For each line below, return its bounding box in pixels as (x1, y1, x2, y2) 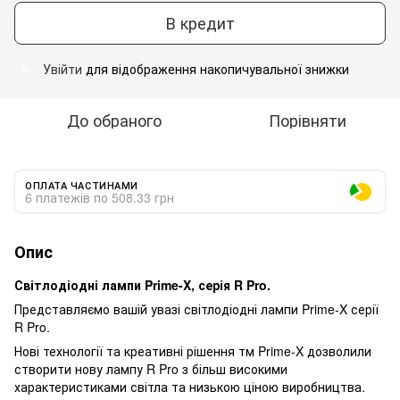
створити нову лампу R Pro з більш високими (14, 359, 287, 378)
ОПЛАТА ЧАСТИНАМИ (25, 177, 138, 192)
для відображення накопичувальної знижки (82, 59, 349, 78)
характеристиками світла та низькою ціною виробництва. (14, 377, 365, 396)
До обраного (67, 107, 162, 131)
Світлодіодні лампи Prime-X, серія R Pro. (14, 275, 271, 294)
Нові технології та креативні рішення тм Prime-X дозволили (14, 341, 371, 360)
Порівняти (268, 107, 346, 131)
